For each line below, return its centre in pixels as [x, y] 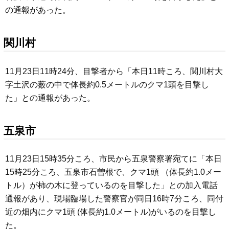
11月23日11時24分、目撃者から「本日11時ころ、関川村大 [114, 71]
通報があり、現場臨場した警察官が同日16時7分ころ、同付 [114, 199]
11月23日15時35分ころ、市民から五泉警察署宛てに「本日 [113, 159]
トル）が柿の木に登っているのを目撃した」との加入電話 [111, 186]
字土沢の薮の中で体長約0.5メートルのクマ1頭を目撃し [107, 84]
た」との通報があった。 [50, 98]
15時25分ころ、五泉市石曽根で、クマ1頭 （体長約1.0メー [113, 172]
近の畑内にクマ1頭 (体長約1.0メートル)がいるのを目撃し [111, 212]
